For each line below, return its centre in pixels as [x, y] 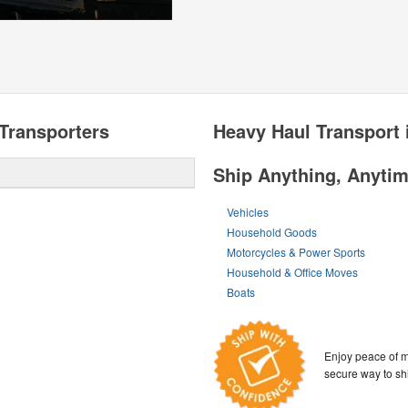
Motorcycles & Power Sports [296, 252]
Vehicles [248, 212]
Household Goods [272, 232]
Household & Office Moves [293, 272]
